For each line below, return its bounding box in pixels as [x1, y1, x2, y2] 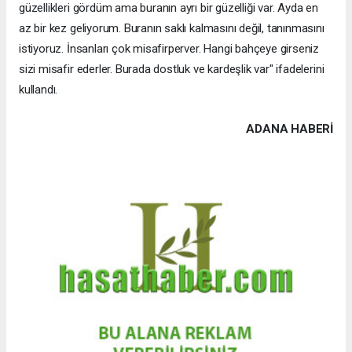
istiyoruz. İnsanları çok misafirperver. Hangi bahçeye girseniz [19, 41, 320, 56]
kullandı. [19, 82, 58, 97]
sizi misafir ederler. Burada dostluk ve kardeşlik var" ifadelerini [19, 61, 324, 76]
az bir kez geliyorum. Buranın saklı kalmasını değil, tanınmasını [19, 20, 324, 35]
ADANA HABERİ [246, 121, 333, 136]
